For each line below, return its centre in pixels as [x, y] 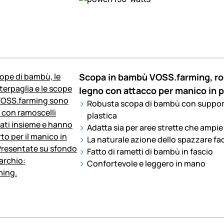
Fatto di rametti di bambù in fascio [150, 152]
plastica [102, 116]
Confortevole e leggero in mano [146, 164]
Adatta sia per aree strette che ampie [155, 128]
